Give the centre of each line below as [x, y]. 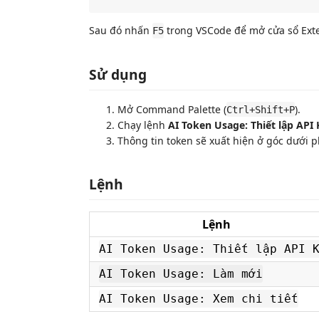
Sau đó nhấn [121, 30]
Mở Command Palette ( [172, 109]
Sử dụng [118, 74]
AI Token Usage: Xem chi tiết [199, 299]
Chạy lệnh [143, 125]
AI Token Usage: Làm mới [181, 274]
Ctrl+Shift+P [261, 109]
